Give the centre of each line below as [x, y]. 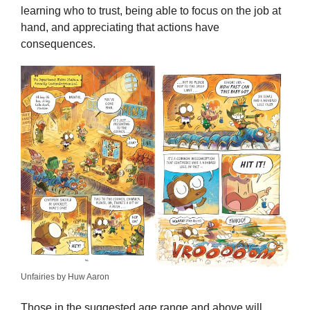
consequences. [58, 44]
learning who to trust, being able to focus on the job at [151, 10]
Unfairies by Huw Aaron [65, 277]
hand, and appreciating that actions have [120, 27]
